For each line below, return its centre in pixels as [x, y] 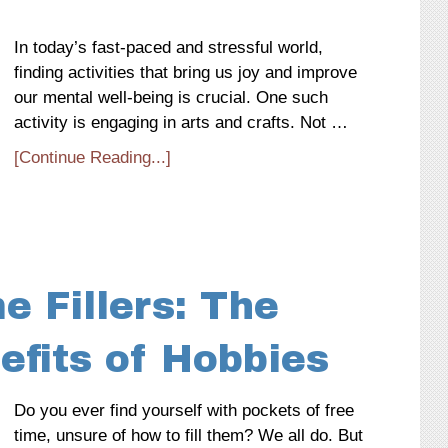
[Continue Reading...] [92, 157]
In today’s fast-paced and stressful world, [168, 47]
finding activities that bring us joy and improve [185, 72]
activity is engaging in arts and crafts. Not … [181, 122]
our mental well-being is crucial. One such [171, 97]
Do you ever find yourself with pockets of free [184, 410]
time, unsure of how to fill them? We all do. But [188, 435]
